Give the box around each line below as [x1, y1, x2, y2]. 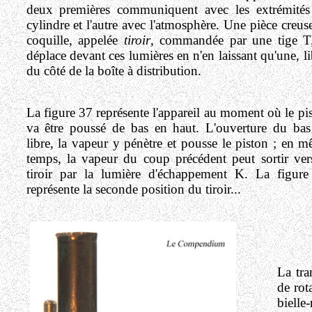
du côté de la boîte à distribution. [26, 63, 201, 78]
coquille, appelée [26, 33, 118, 47]
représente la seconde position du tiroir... [26, 182, 241, 196]
